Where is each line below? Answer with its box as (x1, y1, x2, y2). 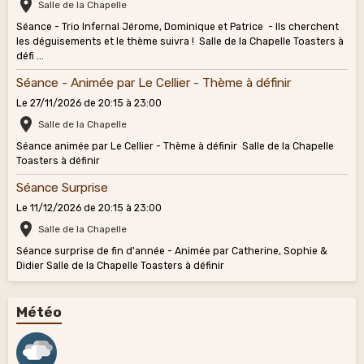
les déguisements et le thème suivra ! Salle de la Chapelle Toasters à (16, 36, 344, 48)
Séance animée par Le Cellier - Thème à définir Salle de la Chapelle (16, 141, 334, 153)
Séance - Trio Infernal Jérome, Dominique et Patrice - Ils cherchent (16, 21, 339, 33)
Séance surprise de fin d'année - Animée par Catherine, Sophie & (16, 245, 327, 258)
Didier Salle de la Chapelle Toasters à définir (16, 260, 239, 272)
